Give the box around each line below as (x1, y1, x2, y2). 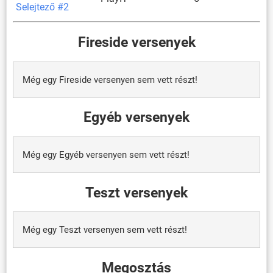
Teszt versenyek (85, 184, 188, 200)
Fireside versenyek (77, 34, 196, 51)
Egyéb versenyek (83, 109, 190, 126)
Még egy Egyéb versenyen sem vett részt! (23, 149, 190, 161)
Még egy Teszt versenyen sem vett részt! (23, 224, 187, 236)
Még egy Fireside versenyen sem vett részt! (23, 74, 197, 85)
